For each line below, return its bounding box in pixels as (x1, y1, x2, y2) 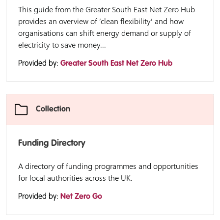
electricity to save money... (18, 39, 106, 50)
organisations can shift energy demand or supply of (18, 27, 191, 38)
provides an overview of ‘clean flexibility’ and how (18, 16, 184, 27)
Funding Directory (18, 139, 85, 148)
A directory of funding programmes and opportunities (18, 161, 198, 171)
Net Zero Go (60, 193, 102, 201)
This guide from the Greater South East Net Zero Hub (18, 4, 195, 15)
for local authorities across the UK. (18, 172, 133, 183)
